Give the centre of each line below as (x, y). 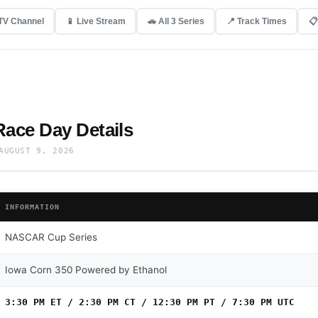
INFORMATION (32, 207)
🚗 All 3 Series (176, 21)
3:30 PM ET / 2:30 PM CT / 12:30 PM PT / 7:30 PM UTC (150, 302)
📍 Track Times (256, 21)
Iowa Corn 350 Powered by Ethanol (86, 270)
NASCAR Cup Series (51, 237)
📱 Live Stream (95, 21)
